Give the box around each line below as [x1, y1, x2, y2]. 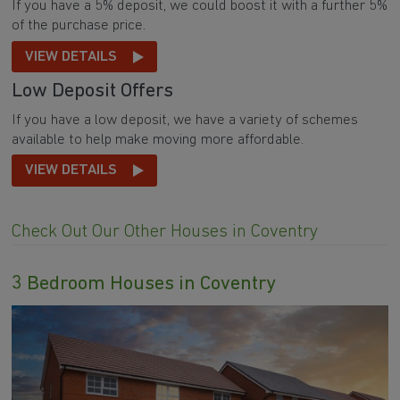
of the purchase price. [12, 18, 146, 34]
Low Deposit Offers [12, 80, 174, 102]
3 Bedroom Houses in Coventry [12, 274, 277, 296]
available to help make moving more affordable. [12, 131, 304, 147]
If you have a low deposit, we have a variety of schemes [12, 112, 359, 128]
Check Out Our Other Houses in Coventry [12, 223, 320, 242]
